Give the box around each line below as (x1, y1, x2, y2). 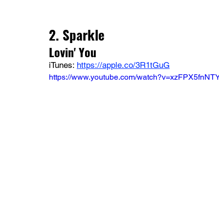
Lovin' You (49, 43, 96, 61)
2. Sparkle (49, 24, 105, 44)
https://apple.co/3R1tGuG (77, 60, 170, 70)
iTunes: (49, 60, 77, 70)
